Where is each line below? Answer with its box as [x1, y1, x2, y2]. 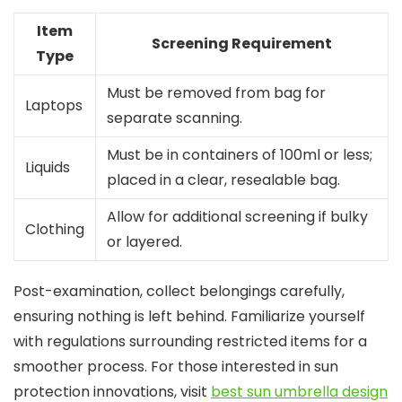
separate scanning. [107, 108, 242, 128]
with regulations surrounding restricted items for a [13, 331, 367, 352]
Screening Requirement [152, 33, 332, 54]
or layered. [107, 232, 182, 252]
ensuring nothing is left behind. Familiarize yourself [13, 306, 365, 327]
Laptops [25, 95, 83, 116]
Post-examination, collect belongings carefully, [13, 281, 345, 301]
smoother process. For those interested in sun [13, 356, 338, 377]
